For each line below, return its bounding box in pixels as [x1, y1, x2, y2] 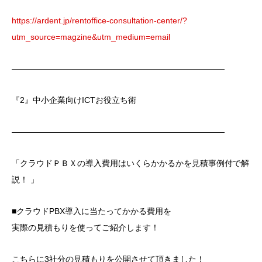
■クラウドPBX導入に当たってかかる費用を [12, 206, 171, 216]
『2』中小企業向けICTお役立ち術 [12, 95, 136, 105]
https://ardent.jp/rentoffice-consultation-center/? [12, 15, 187, 25]
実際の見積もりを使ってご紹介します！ [12, 222, 159, 232]
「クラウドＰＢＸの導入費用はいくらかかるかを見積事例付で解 [12, 158, 249, 168]
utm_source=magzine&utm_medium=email [12, 32, 170, 42]
